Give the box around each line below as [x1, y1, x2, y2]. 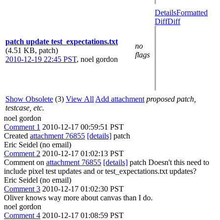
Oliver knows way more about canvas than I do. [4, 193, 153, 202]
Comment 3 [4, 185, 40, 193]
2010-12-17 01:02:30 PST [42, 185, 124, 193]
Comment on [4, 158, 46, 166]
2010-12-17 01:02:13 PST [42, 149, 124, 158]
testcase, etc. [5, 104, 44, 112]
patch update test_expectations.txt [5, 37, 118, 46]
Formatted [176, 8, 208, 17]
